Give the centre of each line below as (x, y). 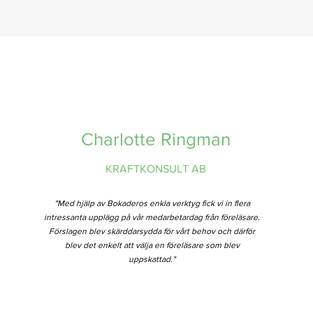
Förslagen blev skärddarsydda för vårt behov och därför (152, 231)
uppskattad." (152, 259)
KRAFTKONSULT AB (156, 169)
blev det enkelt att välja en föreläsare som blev (152, 245)
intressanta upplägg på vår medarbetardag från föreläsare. (152, 217)
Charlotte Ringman (156, 139)
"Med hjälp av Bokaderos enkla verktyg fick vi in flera (152, 203)
